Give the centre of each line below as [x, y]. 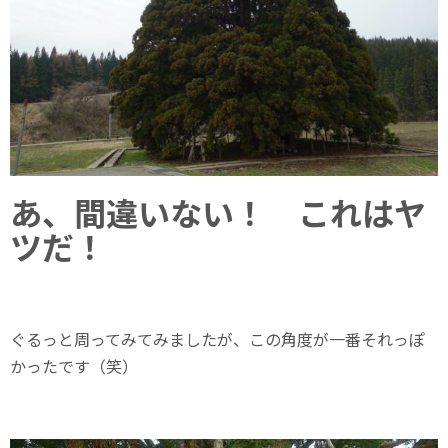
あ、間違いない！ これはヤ [218, 211]
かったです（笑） [74, 365]
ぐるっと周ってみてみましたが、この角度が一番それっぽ [217, 338]
